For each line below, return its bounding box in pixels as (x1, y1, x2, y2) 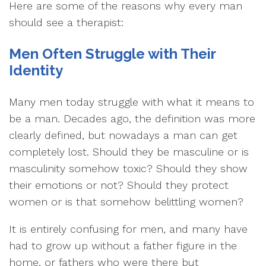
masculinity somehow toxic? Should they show (9, 162, 248, 175)
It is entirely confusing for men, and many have (9, 223, 248, 235)
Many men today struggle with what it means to (9, 96, 254, 108)
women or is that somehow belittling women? (9, 195, 243, 208)
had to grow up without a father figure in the (9, 239, 237, 252)
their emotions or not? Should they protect (9, 179, 229, 191)
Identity (9, 62, 63, 79)
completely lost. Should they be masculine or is (9, 145, 249, 158)
